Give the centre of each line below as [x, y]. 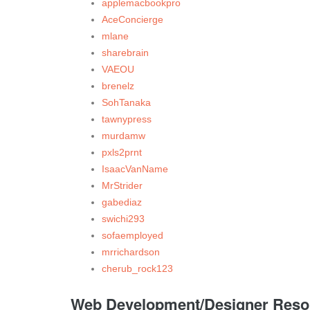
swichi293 [123, 219]
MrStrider [122, 186]
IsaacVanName [135, 169]
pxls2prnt [122, 153]
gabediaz [122, 202]
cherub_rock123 [137, 269]
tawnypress [127, 119]
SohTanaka [126, 103]
